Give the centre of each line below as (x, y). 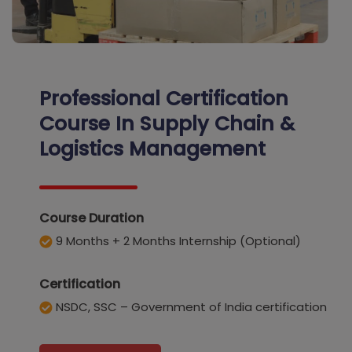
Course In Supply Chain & (167, 124)
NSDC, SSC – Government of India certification (190, 307)
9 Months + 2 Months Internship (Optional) (177, 241)
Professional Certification (164, 99)
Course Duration (92, 218)
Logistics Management (152, 149)
